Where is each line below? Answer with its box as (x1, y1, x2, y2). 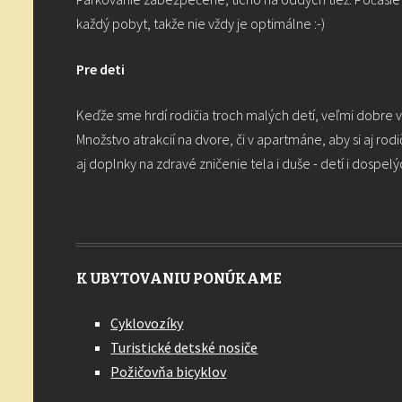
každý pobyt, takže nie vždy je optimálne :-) (76, 13, 325, 32)
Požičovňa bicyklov (110, 362, 227, 380)
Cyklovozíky (110, 313, 184, 332)
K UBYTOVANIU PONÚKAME (76, 269, 282, 287)
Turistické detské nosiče (110, 337, 258, 356)
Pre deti (76, 59, 127, 78)
